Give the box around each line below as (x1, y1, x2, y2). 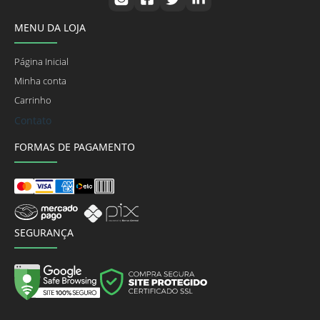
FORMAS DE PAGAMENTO (14, 139, 135, 154)
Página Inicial (14, 55, 69, 68)
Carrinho (14, 94, 51, 106)
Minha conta (14, 74, 66, 87)
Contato (14, 113, 51, 127)
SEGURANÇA (14, 226, 74, 240)
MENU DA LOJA (14, 20, 86, 34)
